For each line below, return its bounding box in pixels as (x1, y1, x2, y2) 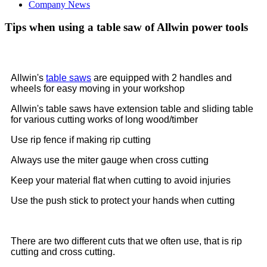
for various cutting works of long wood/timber (11, 114, 198, 125)
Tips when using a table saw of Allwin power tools (5, 21, 248, 34)
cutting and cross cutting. (11, 246, 115, 257)
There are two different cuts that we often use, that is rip (11, 235, 242, 246)
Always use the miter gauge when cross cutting (11, 154, 209, 165)
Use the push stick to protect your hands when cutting (11, 195, 235, 206)
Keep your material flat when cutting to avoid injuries (11, 175, 231, 185)
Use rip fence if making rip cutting (11, 134, 151, 145)
